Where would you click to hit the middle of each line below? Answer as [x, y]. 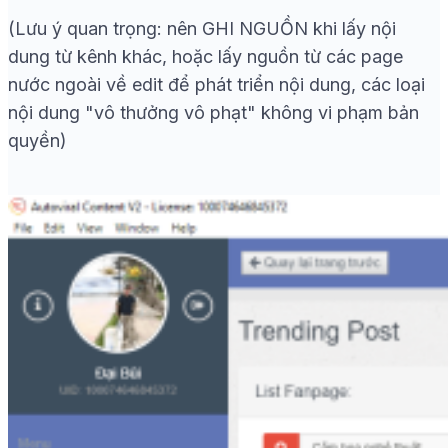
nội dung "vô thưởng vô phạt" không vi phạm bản [213, 113]
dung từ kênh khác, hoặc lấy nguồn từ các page [205, 57]
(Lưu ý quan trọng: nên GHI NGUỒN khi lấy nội [202, 29]
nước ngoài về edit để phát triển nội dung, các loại [216, 85]
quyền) [37, 141]
